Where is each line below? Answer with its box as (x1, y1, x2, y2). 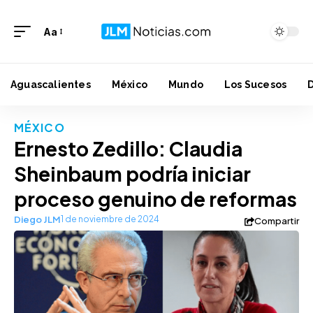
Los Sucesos (224, 79, 287, 90)
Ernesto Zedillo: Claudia (14, 136, 242, 161)
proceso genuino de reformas (14, 187, 297, 211)
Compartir (254, 215, 299, 226)
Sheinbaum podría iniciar (14, 161, 251, 186)
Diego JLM (14, 214, 61, 225)
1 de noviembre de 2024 (61, 214, 159, 224)
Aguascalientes (10, 79, 91, 90)
